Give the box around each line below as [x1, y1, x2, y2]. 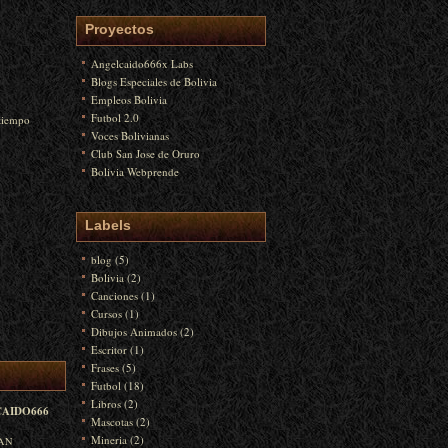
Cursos [91, 306, 122, 321]
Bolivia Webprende [91, 164, 179, 179]
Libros [91, 396, 121, 411]
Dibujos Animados [91, 324, 177, 339]
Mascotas [91, 414, 133, 429]
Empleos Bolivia [91, 92, 167, 107]
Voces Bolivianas [91, 128, 169, 143]
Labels [85, 217, 131, 233]
